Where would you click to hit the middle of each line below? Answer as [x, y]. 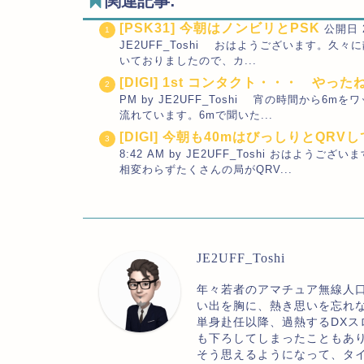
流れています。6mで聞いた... [196, 115]
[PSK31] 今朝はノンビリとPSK [220, 28]
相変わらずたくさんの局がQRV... [206, 169]
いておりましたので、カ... [188, 61]
